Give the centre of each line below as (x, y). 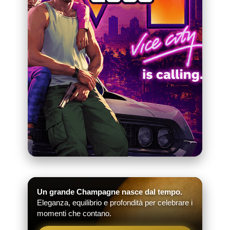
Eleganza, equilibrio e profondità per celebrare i (115, 202)
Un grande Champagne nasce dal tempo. (110, 191)
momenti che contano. (74, 213)
